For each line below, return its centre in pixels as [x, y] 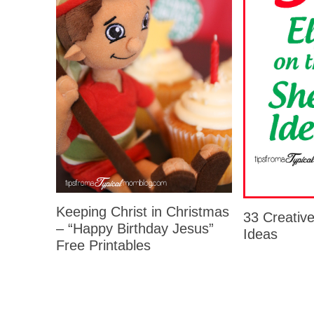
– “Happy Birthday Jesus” [135, 228]
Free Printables [103, 245]
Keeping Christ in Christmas [143, 211]
